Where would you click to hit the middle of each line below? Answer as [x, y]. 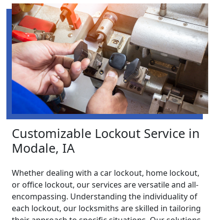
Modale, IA [43, 148]
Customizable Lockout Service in [106, 133]
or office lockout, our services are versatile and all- [105, 185]
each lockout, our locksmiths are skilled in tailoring [106, 208]
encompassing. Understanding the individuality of [105, 197]
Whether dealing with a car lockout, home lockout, [106, 173]
